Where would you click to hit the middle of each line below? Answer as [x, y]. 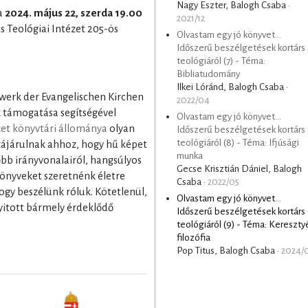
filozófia [194, 238]
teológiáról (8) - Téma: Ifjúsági [238, 143]
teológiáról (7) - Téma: [221, 61]
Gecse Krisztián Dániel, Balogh [239, 169]
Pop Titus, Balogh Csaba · [229, 251]
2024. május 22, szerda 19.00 [74, 13]
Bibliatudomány [208, 74]
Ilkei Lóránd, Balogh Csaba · [232, 87]
